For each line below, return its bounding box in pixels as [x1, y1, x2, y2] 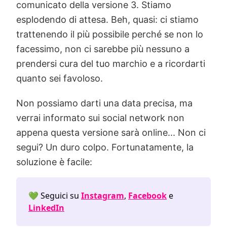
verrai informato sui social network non [16, 112, 184, 124]
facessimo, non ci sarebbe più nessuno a [16, 44, 190, 55]
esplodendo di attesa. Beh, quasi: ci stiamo [16, 14, 199, 25]
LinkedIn [28, 202, 64, 214]
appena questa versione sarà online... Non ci [16, 127, 206, 138]
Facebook [128, 190, 167, 202]
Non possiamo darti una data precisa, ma [16, 98, 193, 109]
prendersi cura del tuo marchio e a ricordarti [16, 58, 205, 69]
